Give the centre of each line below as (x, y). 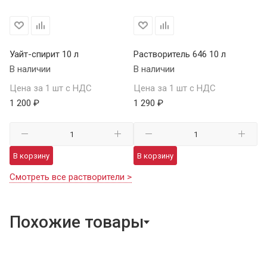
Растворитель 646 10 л (180, 54)
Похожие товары (77, 222)
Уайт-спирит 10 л (44, 54)
